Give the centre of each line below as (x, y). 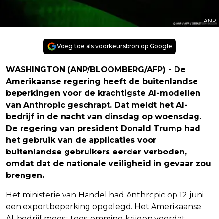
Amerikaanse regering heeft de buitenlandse (102, 81)
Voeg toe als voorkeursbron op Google (114, 46)
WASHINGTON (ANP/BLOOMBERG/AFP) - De (96, 69)
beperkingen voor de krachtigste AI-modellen (103, 93)
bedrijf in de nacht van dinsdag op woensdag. (104, 116)
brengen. (25, 175)
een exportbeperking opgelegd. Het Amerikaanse (104, 206)
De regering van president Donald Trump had (103, 128)
